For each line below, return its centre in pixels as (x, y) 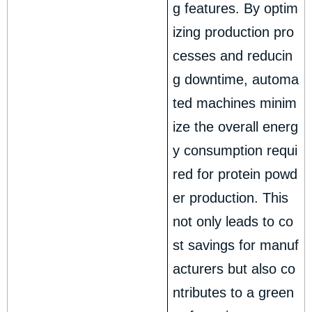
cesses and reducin (233, 56)
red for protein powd (235, 174)
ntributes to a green (234, 293)
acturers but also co (234, 269)
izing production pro (234, 32)
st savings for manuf (236, 245)
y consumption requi (235, 151)
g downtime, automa (236, 80)
